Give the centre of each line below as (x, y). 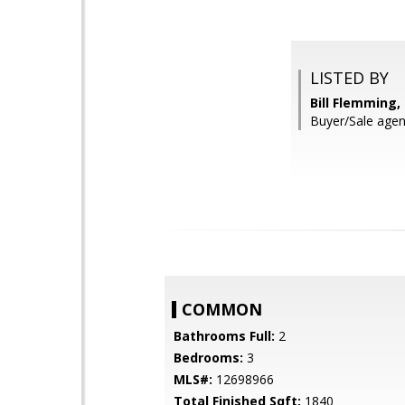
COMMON (222, 309)
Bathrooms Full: (224, 336)
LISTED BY (349, 78)
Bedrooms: (208, 358)
